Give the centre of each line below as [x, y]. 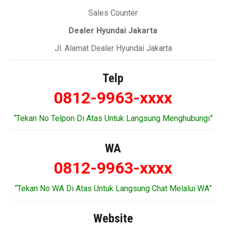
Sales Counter [113, 13]
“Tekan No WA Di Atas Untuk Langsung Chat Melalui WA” [113, 188]
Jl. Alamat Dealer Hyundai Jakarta [113, 48]
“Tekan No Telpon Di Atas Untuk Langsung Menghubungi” [113, 118]
